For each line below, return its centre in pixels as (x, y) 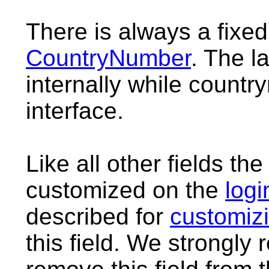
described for (98, 216)
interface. (75, 111)
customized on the (125, 190)
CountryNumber (108, 58)
